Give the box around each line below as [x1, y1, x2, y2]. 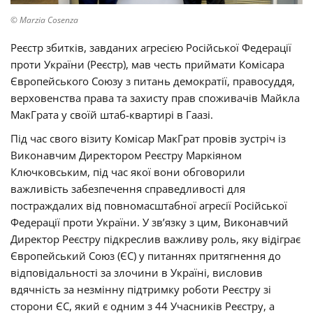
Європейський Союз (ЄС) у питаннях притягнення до [10, 249, 281, 263]
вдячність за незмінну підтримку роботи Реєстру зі [10, 282, 271, 297]
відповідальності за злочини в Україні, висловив [10, 265, 263, 280]
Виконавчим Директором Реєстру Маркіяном [10, 148, 242, 163]
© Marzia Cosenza [10, 14, 78, 27]
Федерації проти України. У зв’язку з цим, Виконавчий [10, 215, 289, 230]
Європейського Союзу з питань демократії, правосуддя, [10, 74, 295, 89]
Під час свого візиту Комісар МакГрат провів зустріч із [10, 131, 286, 146]
